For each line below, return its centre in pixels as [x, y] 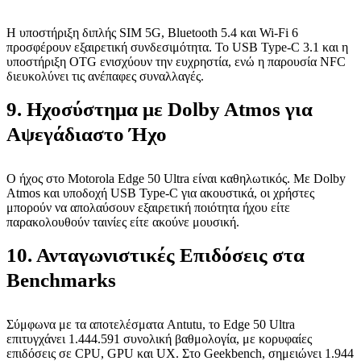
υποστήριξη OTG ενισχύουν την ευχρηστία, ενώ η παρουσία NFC [176, 62]
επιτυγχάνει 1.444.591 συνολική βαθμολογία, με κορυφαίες [159, 339]
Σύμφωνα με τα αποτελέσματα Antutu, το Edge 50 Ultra [151, 324]
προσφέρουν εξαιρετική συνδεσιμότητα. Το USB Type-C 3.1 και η [177, 47]
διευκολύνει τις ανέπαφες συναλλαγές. [105, 76]
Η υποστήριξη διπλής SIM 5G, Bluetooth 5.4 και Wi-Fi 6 [152, 33]
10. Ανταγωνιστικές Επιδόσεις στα [156, 255]
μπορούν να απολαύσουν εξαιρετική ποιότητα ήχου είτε [148, 207]
